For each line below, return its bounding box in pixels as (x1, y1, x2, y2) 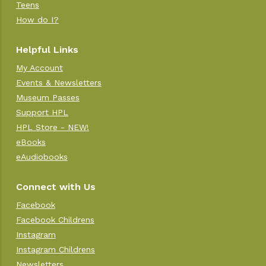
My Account (15, 62, 63, 72)
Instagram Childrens (15, 244, 95, 254)
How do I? (15, 14, 59, 24)
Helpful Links (15, 43, 78, 55)
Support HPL (15, 107, 68, 117)
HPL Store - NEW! (15, 122, 89, 132)
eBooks (15, 137, 46, 147)
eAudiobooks (15, 151, 68, 161)
